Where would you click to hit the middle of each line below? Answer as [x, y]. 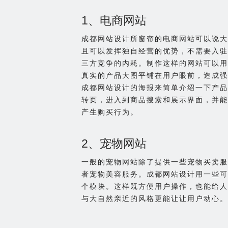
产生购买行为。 [110, 112]
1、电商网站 [114, 21]
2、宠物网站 [114, 144]
